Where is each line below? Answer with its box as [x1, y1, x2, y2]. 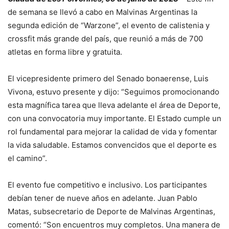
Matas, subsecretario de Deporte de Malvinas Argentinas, [8, 207, 215, 217]
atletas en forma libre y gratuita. [8, 47, 122, 57]
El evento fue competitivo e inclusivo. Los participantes [8, 180, 207, 190]
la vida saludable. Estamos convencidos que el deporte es [8, 140, 217, 150]
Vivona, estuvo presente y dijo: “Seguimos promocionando [8, 87, 219, 97]
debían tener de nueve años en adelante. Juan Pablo [8, 193, 197, 203]
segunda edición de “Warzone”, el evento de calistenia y [8, 20, 210, 31]
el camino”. [8, 153, 47, 164]
